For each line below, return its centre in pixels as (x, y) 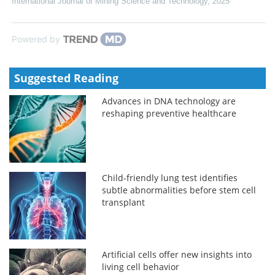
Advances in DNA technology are (169, 101)
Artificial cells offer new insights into (177, 254)
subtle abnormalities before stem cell (179, 190)
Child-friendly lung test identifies (170, 177)
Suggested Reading (66, 78)
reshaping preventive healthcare (169, 113)
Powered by (36, 39)
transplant (124, 202)
